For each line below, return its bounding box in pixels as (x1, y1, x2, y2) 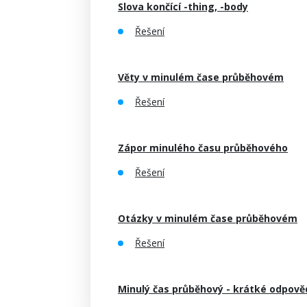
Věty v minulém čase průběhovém (118, 71, 284, 84)
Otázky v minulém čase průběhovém (118, 212, 297, 225)
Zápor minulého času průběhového (118, 141, 288, 154)
